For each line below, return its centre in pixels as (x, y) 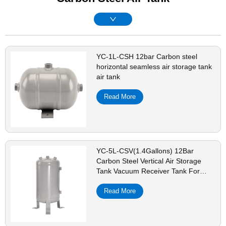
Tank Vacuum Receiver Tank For (148, 171)
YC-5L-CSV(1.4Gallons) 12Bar (145, 151)
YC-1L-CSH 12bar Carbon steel (147, 56)
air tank (108, 77)
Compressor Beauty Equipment (147, 181)
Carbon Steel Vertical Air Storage (149, 161)
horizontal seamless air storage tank (154, 67)
